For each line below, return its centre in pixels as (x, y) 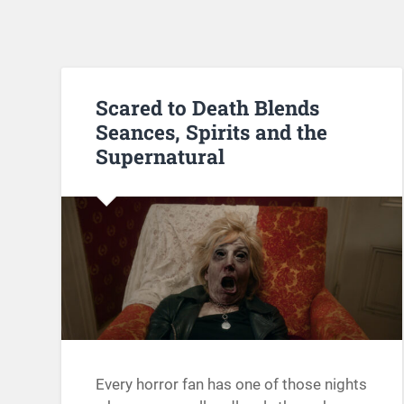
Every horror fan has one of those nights (232, 385)
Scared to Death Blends (208, 107)
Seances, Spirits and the (212, 131)
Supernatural (161, 156)
